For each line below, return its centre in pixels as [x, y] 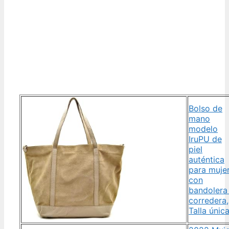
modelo [203, 129]
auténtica [207, 159]
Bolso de [205, 108]
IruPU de [205, 139]
